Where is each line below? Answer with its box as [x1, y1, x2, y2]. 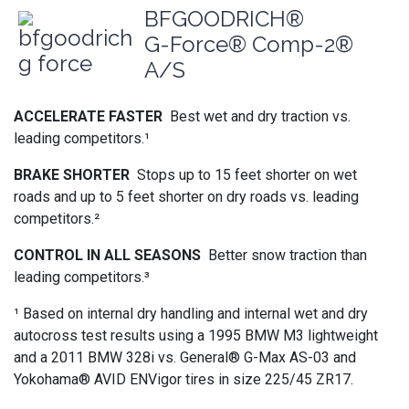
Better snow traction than [208, 246, 367, 264]
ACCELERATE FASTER [14, 108, 170, 125]
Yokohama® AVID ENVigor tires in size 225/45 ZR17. [14, 371, 353, 388]
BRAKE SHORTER [14, 166, 137, 184]
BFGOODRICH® [144, 5, 304, 32]
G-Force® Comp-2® [144, 31, 353, 58]
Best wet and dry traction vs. [170, 108, 351, 125]
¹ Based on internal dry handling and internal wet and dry [14, 305, 368, 322]
